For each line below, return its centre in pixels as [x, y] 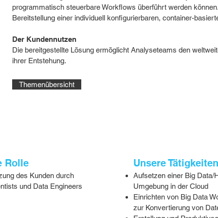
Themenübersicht [46, 84]
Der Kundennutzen [44, 39]
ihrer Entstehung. [39, 61]
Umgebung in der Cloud [171, 186]
